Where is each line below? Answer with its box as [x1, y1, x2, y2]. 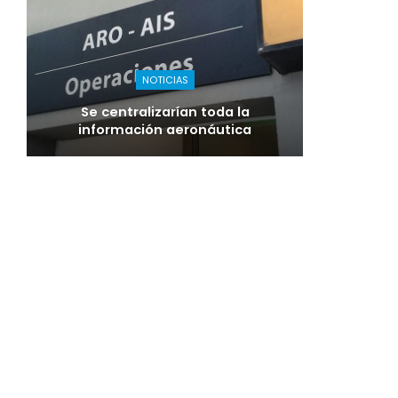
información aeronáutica [78, 121, 251, 139]
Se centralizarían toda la [80, 103, 250, 122]
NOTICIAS [141, 73, 188, 88]
